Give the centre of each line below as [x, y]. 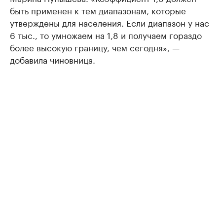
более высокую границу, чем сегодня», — [95, 47]
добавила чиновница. [53, 59]
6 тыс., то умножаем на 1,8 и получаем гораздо [106, 35]
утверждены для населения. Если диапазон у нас [110, 22]
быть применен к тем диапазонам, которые [98, 10]
